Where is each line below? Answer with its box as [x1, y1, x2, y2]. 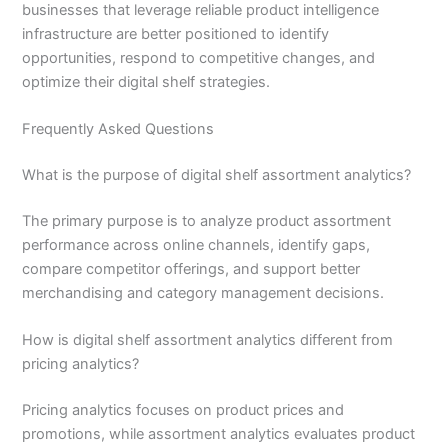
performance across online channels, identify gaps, [22, 235, 371, 254]
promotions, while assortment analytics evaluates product [22, 425, 416, 444]
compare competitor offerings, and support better [22, 259, 361, 278]
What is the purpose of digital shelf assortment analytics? [22, 166, 412, 185]
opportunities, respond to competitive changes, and [22, 48, 376, 67]
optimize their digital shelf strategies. [22, 72, 271, 91]
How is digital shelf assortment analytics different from [22, 331, 394, 350]
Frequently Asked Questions [22, 120, 215, 139]
